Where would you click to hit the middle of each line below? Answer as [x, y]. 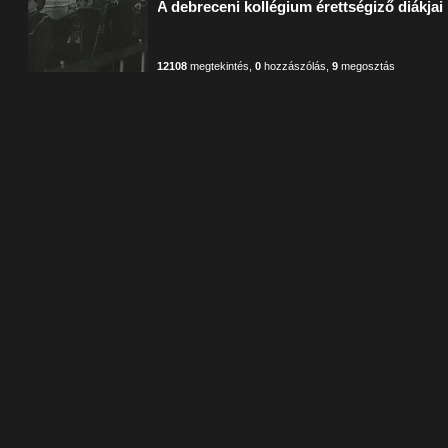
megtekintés [218, 66]
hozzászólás [294, 66]
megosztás [367, 66]
